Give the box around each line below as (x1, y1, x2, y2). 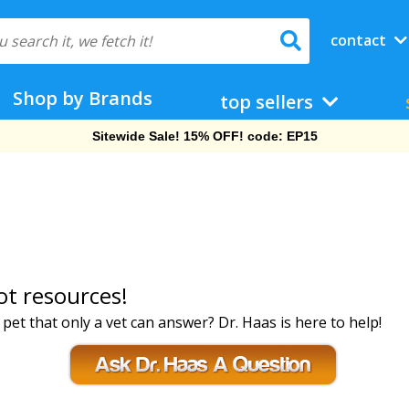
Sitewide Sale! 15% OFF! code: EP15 (91, 129, 318, 143)
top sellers (219, 89, 318, 114)
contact (330, 30, 390, 50)
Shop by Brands (13, 86, 153, 110)
